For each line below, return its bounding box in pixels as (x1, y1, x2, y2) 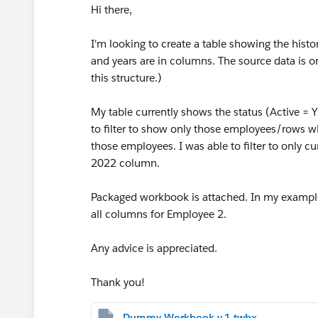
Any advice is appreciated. (91, 241, 217, 255)
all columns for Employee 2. (91, 207, 226, 221)
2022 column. (91, 156, 160, 170)
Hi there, (91, 3, 132, 16)
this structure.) (91, 71, 162, 84)
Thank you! (91, 275, 145, 289)
